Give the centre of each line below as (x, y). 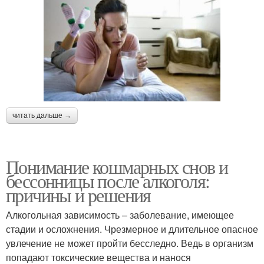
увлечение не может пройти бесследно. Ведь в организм (130, 243)
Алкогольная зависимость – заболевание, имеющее (120, 214)
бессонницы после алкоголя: (108, 180)
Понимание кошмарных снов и (117, 166)
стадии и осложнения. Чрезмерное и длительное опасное (132, 229)
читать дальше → (42, 115)
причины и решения (78, 194)
